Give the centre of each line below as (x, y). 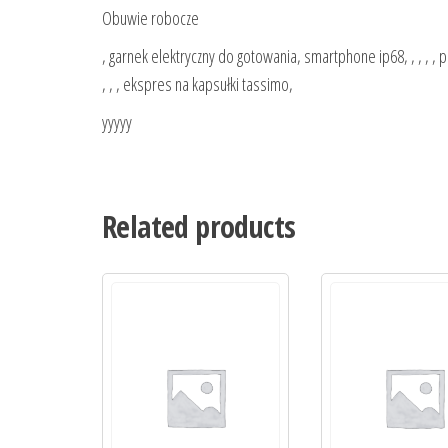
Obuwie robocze (150, 18)
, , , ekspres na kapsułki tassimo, (197, 84)
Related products (199, 227)
